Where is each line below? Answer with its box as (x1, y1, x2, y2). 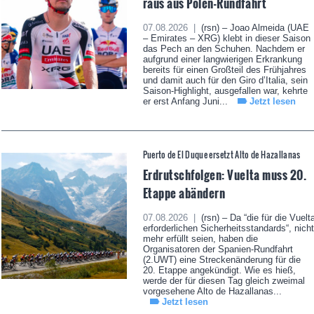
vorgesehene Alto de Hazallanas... (142, 286, 282, 297)
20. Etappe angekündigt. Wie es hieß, (142, 265, 296, 276)
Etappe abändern (142, 184, 226, 203)
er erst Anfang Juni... (142, 96, 231, 107)
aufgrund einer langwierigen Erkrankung (142, 54, 302, 65)
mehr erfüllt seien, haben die (142, 233, 258, 245)
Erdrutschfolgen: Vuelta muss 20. (142, 165, 307, 184)
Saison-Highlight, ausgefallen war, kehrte (142, 86, 308, 97)
